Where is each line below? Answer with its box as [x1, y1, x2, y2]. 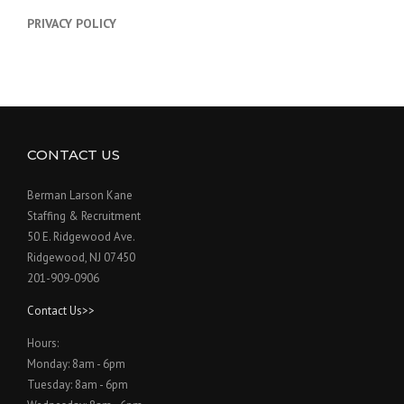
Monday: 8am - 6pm [27, 355, 125, 372]
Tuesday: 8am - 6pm [27, 376, 128, 392]
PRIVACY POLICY [27, 14, 116, 32]
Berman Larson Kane [27, 187, 133, 203]
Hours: [27, 335, 59, 351]
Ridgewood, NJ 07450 [27, 249, 135, 265]
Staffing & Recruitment [27, 207, 141, 224]
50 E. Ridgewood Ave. [27, 228, 135, 244]
